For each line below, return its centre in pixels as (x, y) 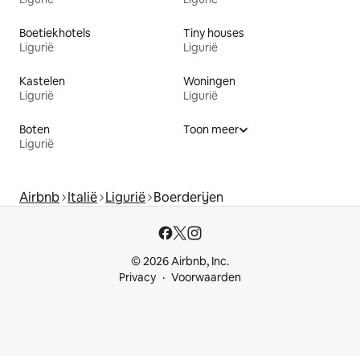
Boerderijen (188, 198)
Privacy (137, 278)
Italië (82, 198)
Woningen (209, 82)
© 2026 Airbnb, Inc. (180, 262)
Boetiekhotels (55, 33)
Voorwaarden (206, 278)
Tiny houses (214, 33)
